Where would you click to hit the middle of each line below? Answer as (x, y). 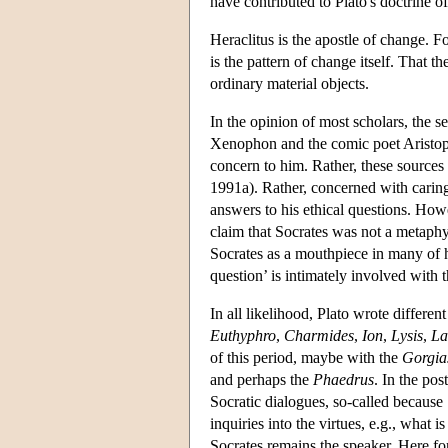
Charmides (319, 335)
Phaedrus (343, 379)
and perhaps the (261, 379)
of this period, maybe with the (306, 357)
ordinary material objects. (289, 83)
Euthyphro (243, 335)
